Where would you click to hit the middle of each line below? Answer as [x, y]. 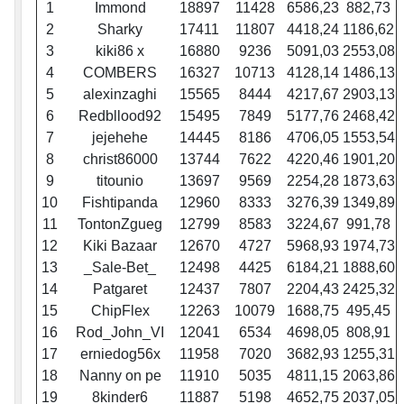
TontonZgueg [120, 225]
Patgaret [120, 289]
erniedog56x [120, 354]
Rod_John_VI [120, 333]
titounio [120, 181]
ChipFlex [120, 311]
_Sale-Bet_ [120, 268]
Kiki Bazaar [120, 246]
